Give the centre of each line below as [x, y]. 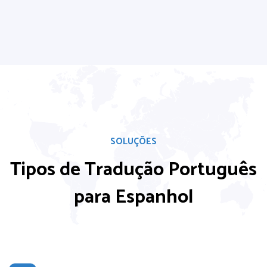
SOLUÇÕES [133, 142]
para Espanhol [133, 197]
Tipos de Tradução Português [133, 170]
